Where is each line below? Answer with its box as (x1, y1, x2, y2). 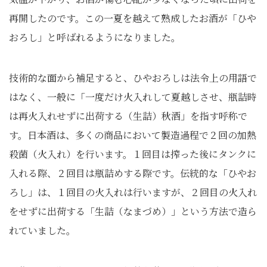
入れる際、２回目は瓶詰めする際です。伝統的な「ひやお (9, 166, 256, 180)
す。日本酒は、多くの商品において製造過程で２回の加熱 (9, 128, 256, 142)
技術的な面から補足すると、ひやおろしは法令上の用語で (9, 71, 257, 85)
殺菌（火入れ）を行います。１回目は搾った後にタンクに (9, 147, 256, 161)
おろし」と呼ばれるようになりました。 (9, 30, 181, 44)
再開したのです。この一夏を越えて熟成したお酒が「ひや (9, 11, 256, 25)
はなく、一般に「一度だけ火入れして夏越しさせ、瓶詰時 (9, 90, 257, 104)
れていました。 (9, 223, 76, 237)
